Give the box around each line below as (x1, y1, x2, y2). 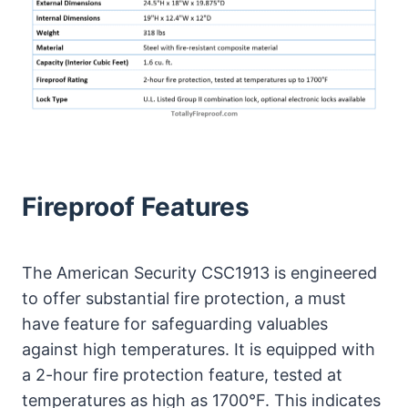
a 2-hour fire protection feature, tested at (22, 364, 342, 384)
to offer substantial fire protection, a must (22, 288, 346, 308)
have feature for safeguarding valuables (22, 313, 328, 333)
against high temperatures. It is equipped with (22, 339, 375, 359)
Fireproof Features (22, 190, 250, 222)
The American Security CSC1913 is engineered (22, 262, 377, 282)
